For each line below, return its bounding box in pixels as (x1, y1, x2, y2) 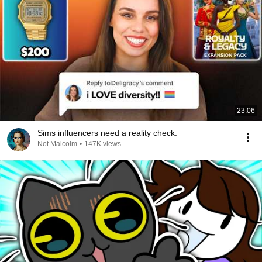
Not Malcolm (37, 140, 77, 148)
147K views (84, 140, 121, 148)
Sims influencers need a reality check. (37, 128, 177, 137)
